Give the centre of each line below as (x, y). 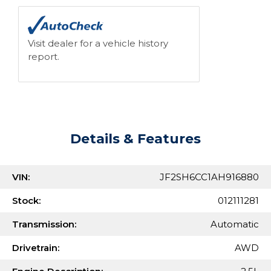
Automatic (235, 224)
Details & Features (135, 139)
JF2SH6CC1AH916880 (209, 177)
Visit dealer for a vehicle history (98, 43)
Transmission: (44, 224)
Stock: (26, 201)
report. (44, 57)
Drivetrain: (36, 248)
